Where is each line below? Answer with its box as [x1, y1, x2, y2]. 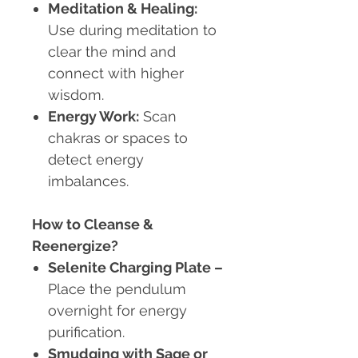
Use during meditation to [48, 22, 217, 39]
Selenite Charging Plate [48, 259, 211, 276]
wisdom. [48, 86, 104, 104]
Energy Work [48, 108, 136, 125]
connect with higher [48, 65, 184, 82]
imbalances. [48, 173, 129, 190]
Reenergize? [32, 237, 118, 255]
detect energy [48, 151, 144, 169]
